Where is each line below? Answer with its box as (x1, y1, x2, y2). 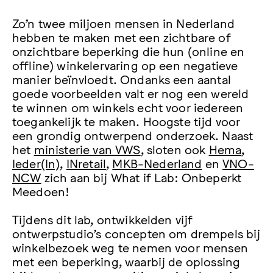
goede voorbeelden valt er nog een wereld (12, 85, 249, 101)
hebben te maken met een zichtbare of (12, 29, 231, 44)
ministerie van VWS (34, 141, 141, 157)
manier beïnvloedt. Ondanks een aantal (12, 71, 231, 87)
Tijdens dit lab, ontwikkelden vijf (12, 211, 193, 226)
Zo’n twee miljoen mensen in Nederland (12, 15, 235, 30)
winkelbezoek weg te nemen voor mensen (12, 239, 248, 254)
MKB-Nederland (112, 155, 202, 171)
